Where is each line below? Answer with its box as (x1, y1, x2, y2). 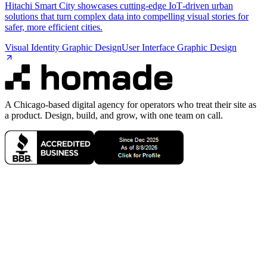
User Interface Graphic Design (122, 42, 237, 52)
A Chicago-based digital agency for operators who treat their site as (5, 99, 256, 110)
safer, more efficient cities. (5, 21, 103, 32)
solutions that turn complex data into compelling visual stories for (5, 11, 249, 21)
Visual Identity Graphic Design (5, 42, 122, 52)
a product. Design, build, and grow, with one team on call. (5, 110, 223, 120)
